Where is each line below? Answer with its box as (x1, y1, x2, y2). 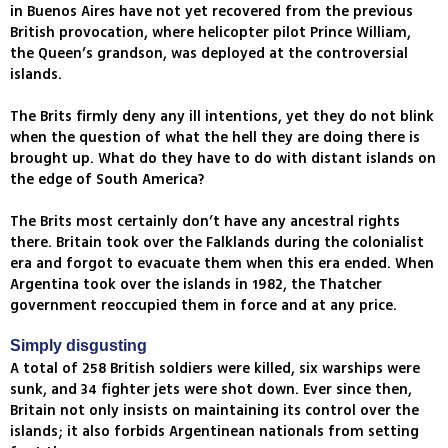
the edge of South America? (10, 169, 204, 191)
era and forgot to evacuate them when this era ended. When (10, 253, 434, 275)
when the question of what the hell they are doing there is (10, 127, 420, 149)
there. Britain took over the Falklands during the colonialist (10, 232, 424, 254)
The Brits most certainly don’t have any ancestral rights (10, 211, 400, 233)
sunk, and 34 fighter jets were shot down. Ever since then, (10, 379, 412, 401)
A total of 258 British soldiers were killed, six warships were (10, 358, 420, 380)
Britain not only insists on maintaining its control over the (10, 400, 419, 422)
